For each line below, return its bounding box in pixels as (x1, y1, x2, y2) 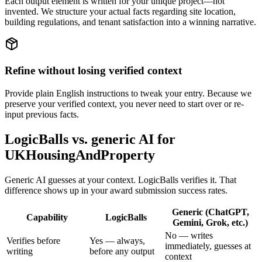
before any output (89, 246, 154, 256)
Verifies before (6, 235, 60, 246)
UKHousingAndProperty (5, 147, 155, 163)
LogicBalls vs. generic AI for (5, 131, 175, 147)
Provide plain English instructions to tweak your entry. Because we (5, 88, 251, 98)
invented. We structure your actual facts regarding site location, (5, 6, 236, 17)
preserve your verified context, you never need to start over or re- (5, 98, 244, 109)
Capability (26, 212, 68, 222)
